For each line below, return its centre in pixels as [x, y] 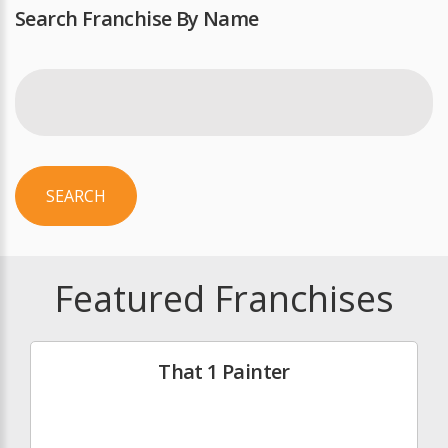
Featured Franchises [224, 299]
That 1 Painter [224, 372]
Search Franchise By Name [137, 19]
